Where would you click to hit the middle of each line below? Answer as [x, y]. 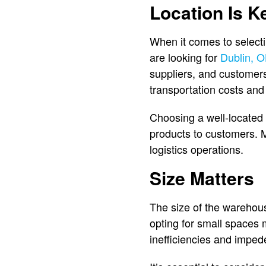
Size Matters [202, 178]
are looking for [185, 57]
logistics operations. [197, 149]
